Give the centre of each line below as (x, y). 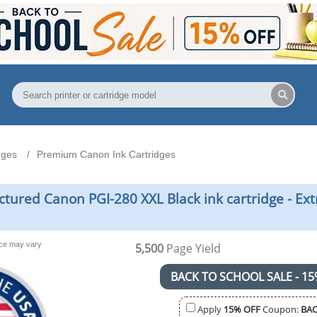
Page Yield (192, 248)
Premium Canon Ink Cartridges (106, 155)
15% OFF (242, 309)
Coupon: (281, 309)
